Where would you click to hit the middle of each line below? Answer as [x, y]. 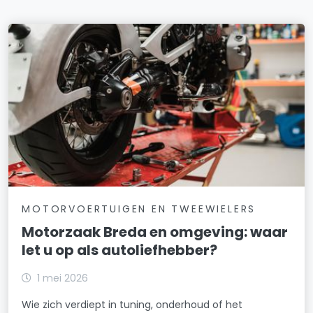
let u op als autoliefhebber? [120, 250]
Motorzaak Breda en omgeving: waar [155, 232]
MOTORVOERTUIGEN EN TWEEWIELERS [139, 209]
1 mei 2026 [63, 278]
